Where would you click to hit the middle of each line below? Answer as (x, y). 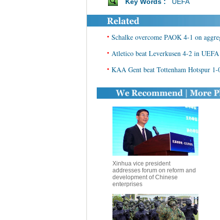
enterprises (127, 184)
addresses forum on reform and (154, 170)
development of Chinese (145, 177)
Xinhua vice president (141, 164)
